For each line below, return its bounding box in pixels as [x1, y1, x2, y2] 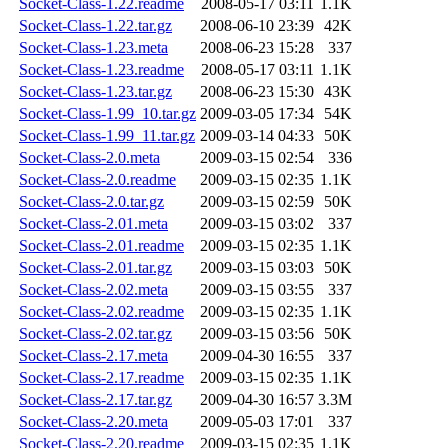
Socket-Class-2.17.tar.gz [19, 391, 172, 409]
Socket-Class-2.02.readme [19, 303, 184, 321]
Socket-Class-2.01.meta [19, 215, 168, 233]
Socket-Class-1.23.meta [19, 39, 168, 57]
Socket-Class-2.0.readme [19, 171, 176, 189]
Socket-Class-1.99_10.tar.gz [19, 105, 196, 123]
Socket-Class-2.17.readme [19, 369, 184, 387]
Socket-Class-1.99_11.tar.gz [19, 127, 195, 145]
